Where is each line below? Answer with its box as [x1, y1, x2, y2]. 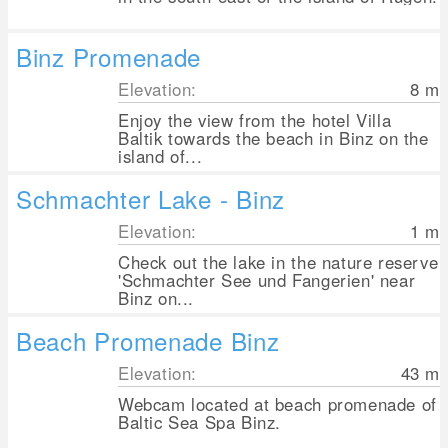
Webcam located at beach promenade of [118, 392, 437, 416]
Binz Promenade [16, 39, 202, 74]
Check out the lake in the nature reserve [118, 250, 439, 274]
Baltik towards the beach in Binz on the [118, 126, 429, 150]
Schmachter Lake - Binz [16, 181, 285, 216]
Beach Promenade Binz [16, 323, 280, 358]
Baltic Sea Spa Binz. [118, 410, 282, 434]
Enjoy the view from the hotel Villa [118, 108, 392, 132]
